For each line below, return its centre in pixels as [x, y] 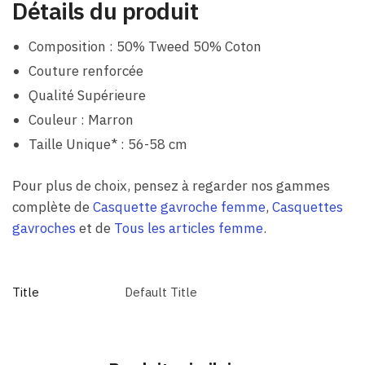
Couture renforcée [86, 71]
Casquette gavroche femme [179, 207]
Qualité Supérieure [87, 96]
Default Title [161, 292]
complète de [53, 207]
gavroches [44, 229]
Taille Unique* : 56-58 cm [108, 145]
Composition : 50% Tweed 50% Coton [145, 47]
